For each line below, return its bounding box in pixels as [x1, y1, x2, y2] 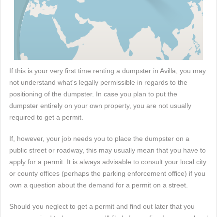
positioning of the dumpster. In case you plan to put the [9, 90, 177, 98]
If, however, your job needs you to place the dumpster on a [9, 134, 189, 142]
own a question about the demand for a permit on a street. [9, 181, 188, 189]
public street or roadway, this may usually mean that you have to [9, 146, 206, 154]
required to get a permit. [9, 113, 83, 121]
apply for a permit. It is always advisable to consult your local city [9, 157, 206, 166]
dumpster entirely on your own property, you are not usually [9, 101, 191, 109]
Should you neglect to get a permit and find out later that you [9, 202, 195, 210]
